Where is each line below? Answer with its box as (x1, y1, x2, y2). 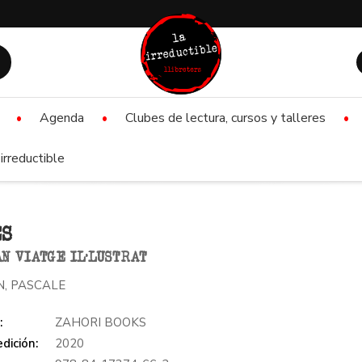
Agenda (40, 109, 84, 127)
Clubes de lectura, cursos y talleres (125, 109, 326, 127)
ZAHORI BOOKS (55, 314, 147, 330)
